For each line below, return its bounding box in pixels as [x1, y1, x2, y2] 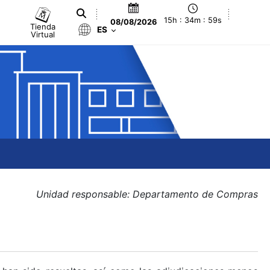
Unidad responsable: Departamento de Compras [36, 188, 258, 200]
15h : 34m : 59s [164, 16, 222, 25]
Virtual [31, 29, 55, 39]
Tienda [30, 21, 56, 31]
